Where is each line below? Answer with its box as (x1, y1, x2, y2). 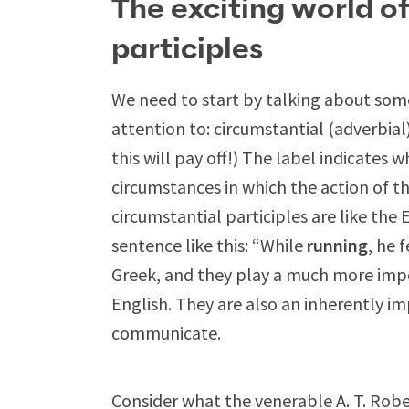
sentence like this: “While (111, 234, 307, 257)
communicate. (111, 321, 221, 344)
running (307, 234, 368, 257)
